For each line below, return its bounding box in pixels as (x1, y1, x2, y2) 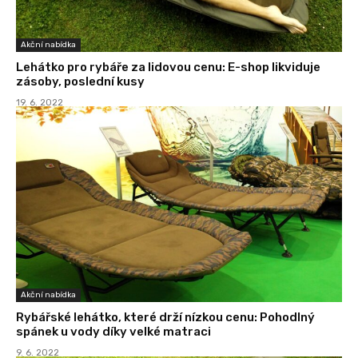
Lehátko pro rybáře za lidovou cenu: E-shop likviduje (16, 60, 320, 75)
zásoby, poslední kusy (16, 74, 145, 89)
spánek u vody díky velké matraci (16, 324, 211, 340)
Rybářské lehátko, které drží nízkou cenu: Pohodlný (16, 310, 315, 325)
